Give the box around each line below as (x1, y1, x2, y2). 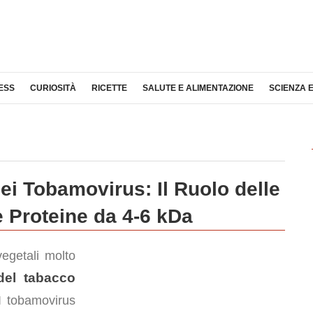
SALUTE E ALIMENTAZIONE (143, 83, 254, 93)
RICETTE (92, 83, 127, 93)
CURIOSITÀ (30, 83, 76, 93)
